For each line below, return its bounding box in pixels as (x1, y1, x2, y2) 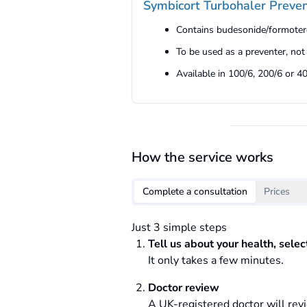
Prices (264, 185, 290, 198)
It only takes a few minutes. (148, 253, 284, 268)
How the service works (132, 148, 273, 167)
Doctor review (148, 280, 219, 295)
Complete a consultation (143, 185, 247, 198)
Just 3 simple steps (132, 220, 227, 235)
